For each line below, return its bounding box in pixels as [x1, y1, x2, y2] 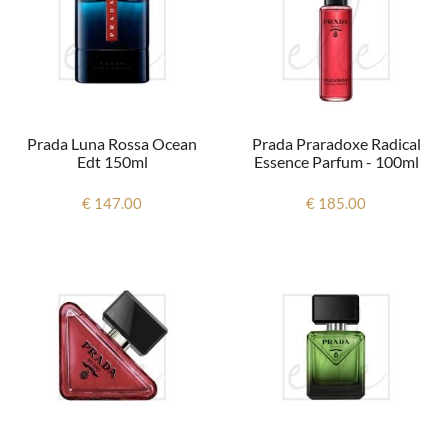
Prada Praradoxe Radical [251, 134, 421, 154]
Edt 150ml [76, 152, 148, 172]
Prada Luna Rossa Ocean [27, 134, 197, 154]
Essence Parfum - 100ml [253, 152, 419, 172]
